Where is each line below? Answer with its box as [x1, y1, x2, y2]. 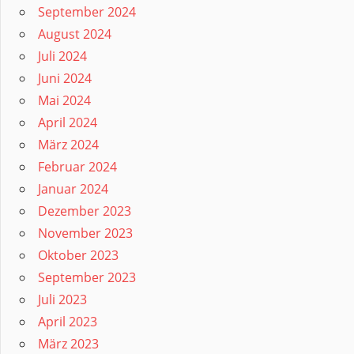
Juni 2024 [38, 69, 92, 87]
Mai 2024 [38, 91, 91, 109]
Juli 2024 [38, 47, 87, 65]
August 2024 [38, 24, 111, 43]
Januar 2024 [38, 179, 108, 198]
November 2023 [38, 224, 133, 242]
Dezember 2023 [38, 201, 131, 220]
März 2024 [38, 135, 99, 153]
